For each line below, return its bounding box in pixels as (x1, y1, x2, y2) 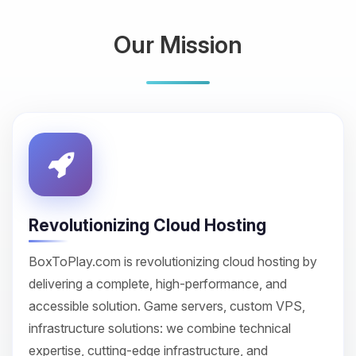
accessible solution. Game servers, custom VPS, (29, 298, 305, 314)
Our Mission (114, 30, 242, 59)
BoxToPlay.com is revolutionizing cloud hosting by (29, 253, 317, 269)
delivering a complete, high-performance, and (29, 276, 287, 292)
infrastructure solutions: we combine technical (29, 320, 291, 336)
